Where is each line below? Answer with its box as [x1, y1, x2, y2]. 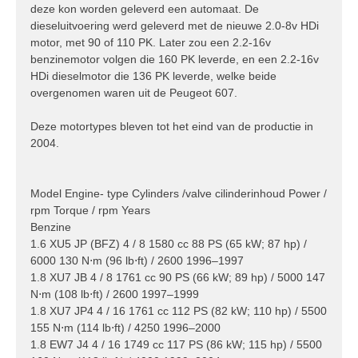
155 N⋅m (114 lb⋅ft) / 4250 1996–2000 [30, 321, 221, 335]
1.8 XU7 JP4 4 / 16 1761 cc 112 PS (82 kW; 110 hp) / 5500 [30, 304, 327, 318]
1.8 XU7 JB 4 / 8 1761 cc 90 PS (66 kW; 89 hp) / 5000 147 [30, 271, 325, 284]
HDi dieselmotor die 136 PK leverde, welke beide [30, 70, 276, 83]
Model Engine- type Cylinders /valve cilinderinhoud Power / [30, 187, 327, 201]
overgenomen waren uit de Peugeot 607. [30, 86, 237, 100]
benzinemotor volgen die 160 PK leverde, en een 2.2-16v [30, 53, 319, 66]
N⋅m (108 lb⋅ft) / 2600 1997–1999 [30, 288, 199, 301]
